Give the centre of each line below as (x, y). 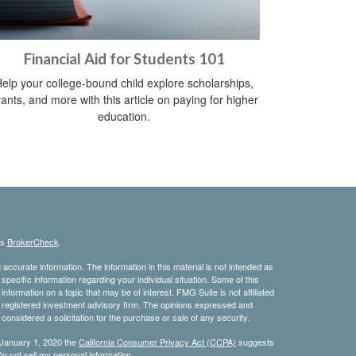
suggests (255, 341)
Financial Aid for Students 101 (124, 58)
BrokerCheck (33, 241)
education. (124, 116)
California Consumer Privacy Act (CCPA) (157, 341)
